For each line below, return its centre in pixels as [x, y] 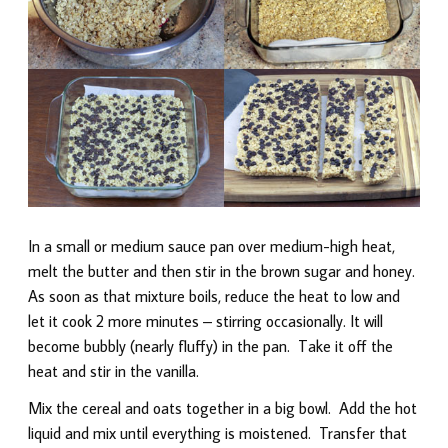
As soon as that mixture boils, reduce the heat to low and [214, 296]
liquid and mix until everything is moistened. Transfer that [217, 433]
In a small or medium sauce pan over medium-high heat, [211, 246]
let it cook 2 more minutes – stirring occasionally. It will [205, 321]
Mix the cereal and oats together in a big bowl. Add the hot [222, 408]
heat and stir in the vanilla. [113, 371]
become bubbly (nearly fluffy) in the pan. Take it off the [210, 346]
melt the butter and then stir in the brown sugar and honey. [223, 271]
